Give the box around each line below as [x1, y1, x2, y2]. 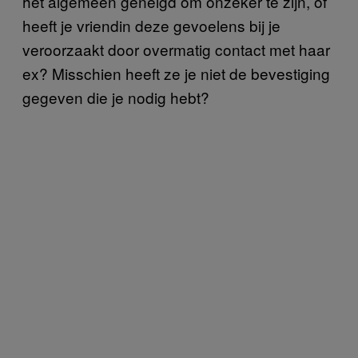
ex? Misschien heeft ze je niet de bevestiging [22, 62, 330, 85]
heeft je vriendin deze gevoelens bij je [22, 14, 280, 37]
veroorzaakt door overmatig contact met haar [22, 38, 330, 61]
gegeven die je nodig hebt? [22, 86, 209, 109]
